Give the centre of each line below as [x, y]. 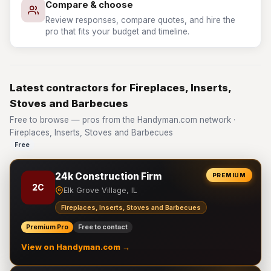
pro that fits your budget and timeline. [117, 31]
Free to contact [103, 227]
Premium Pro [47, 227]
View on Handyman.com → [76, 247]
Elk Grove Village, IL [100, 190]
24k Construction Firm [108, 176]
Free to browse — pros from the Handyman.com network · [122, 120]
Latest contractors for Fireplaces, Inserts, [120, 88]
